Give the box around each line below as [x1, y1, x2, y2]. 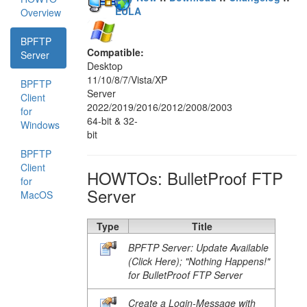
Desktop [87, 59, 123, 73]
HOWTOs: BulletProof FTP [87, 166, 283, 190]
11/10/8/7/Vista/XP [87, 73, 167, 86]
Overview [21, 5, 61, 19]
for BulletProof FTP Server [128, 268, 243, 282]
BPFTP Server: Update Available [128, 241, 269, 254]
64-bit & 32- [87, 114, 138, 127]
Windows [21, 118, 60, 132]
